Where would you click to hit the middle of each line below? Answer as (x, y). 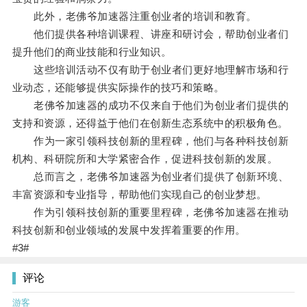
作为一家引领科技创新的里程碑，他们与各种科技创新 (150, 141)
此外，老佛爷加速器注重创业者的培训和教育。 (134, 16)
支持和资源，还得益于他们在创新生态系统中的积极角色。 (150, 123)
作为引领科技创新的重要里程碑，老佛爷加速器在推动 (150, 212)
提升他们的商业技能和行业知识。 (92, 52)
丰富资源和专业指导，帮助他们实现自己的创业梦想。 (139, 195)
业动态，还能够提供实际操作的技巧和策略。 (118, 88)
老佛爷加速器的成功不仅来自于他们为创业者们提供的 (150, 106)
